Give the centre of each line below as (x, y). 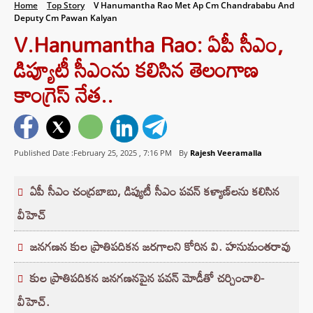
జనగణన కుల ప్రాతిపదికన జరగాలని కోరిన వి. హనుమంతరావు (160, 247)
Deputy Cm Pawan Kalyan (66, 18)
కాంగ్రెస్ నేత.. (64, 95)
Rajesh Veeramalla (226, 153)
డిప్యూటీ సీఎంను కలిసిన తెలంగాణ (136, 70)
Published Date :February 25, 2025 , (79, 153)
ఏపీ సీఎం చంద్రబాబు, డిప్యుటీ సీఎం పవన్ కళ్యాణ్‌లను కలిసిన (155, 191)
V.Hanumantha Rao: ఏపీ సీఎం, (149, 44)
